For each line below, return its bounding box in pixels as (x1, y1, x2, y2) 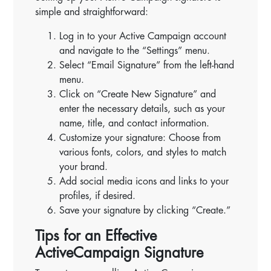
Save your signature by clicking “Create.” (59, 205, 231, 215)
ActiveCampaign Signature (35, 245, 204, 260)
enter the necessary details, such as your (59, 103, 226, 114)
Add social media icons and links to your (59, 176, 229, 186)
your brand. (59, 162, 108, 172)
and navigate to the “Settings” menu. (59, 45, 211, 56)
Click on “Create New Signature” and (59, 89, 217, 99)
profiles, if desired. (59, 191, 136, 201)
